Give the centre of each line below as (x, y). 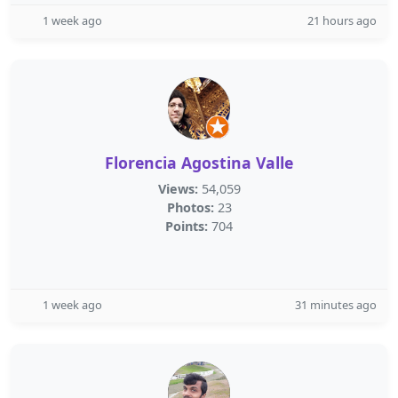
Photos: (190, 207)
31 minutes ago (336, 305)
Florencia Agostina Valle (199, 163)
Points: (187, 226)
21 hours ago (342, 20)
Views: (178, 189)
